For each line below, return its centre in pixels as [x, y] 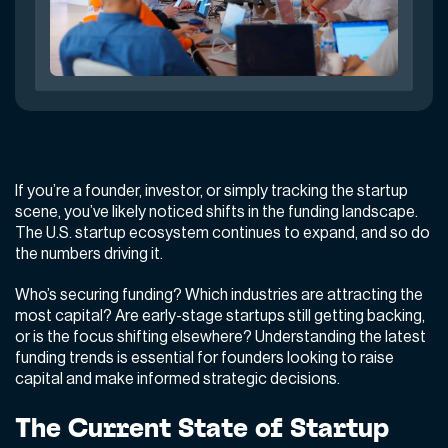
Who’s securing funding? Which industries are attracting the [219, 294]
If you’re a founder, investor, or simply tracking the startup [211, 190]
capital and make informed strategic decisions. [177, 378]
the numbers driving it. [89, 253]
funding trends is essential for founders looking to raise [204, 357]
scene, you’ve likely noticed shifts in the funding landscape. [216, 211]
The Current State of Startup [202, 427]
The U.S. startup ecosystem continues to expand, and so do [222, 232]
